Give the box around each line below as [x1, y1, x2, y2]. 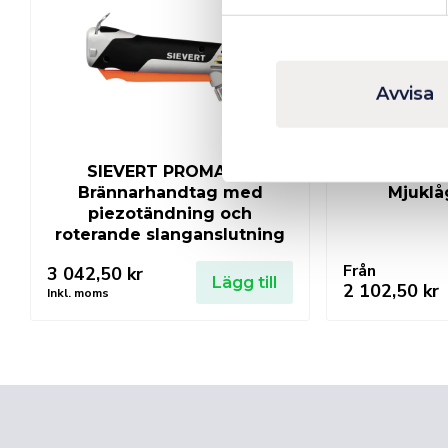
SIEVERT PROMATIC [86, 161, 254, 181]
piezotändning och [88, 203, 252, 223]
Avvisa [376, 82, 434, 105]
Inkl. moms [47, 284, 109, 301]
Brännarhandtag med [77, 182, 263, 202]
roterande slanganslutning [55, 224, 285, 244]
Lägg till [212, 272, 277, 292]
